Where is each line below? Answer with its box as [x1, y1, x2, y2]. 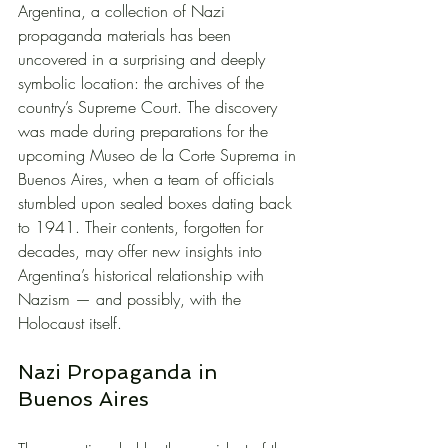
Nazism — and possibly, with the [18, 287, 246, 310]
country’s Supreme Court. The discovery [18, 95, 282, 118]
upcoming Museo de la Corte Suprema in [18, 143, 301, 166]
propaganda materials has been [18, 23, 236, 46]
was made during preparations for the [18, 119, 273, 142]
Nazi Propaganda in [18, 359, 223, 384]
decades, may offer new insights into [18, 239, 267, 262]
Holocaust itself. [18, 311, 122, 334]
